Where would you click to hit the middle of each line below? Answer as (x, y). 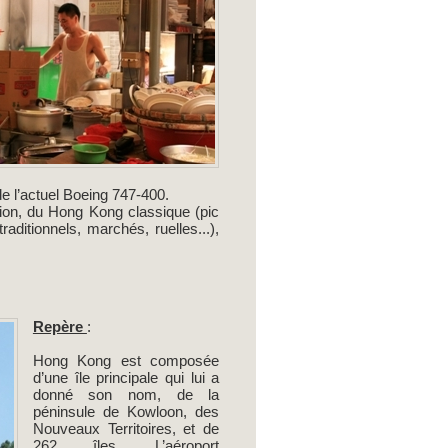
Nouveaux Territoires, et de (126, 429)
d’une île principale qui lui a (126, 378)
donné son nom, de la (126, 395)
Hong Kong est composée (126, 361)
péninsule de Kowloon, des (126, 412)
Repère (59, 327)
